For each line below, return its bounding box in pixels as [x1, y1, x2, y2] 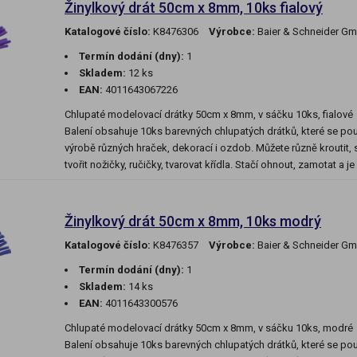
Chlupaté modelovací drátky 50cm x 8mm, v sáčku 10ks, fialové [65, 108, 353, 121]
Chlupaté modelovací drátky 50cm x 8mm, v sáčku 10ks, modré [65, 322, 353, 335]
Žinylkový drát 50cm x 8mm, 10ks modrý [65, 213, 321, 230]
